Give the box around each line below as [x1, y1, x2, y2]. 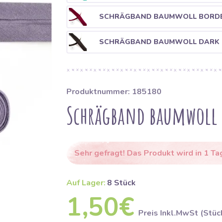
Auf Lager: [66, 177, 106, 188]
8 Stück [107, 177, 136, 188]
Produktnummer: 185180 [66, 86, 162, 97]
